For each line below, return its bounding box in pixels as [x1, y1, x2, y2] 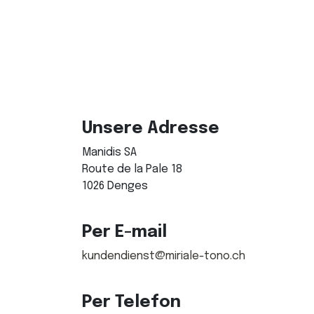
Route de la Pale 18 [82, 163, 182, 175]
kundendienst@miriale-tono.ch [82, 250, 245, 262]
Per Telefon [82, 294, 181, 311]
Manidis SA [82, 146, 137, 158]
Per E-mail [82, 224, 167, 241]
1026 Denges [82, 180, 148, 192]
